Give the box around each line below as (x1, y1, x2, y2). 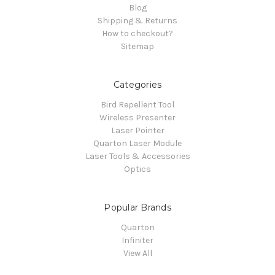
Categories (113, 79, 162, 90)
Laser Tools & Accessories (85, 150, 190, 161)
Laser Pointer (110, 125, 165, 136)
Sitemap (121, 41, 154, 52)
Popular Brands (104, 201, 171, 213)
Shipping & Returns (98, 15, 177, 26)
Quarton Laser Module (93, 137, 182, 149)
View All (123, 247, 152, 258)
